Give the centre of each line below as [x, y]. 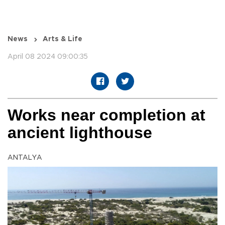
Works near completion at [106, 115]
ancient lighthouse [80, 133]
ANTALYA [25, 158]
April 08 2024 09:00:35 [48, 57]
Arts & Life [63, 39]
